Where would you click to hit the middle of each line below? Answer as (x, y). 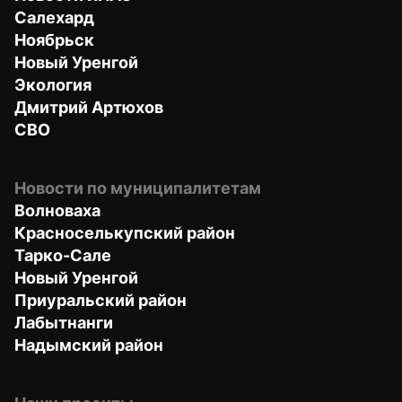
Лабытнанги (64, 322)
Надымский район (89, 345)
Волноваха (57, 210)
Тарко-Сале (63, 255)
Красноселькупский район (125, 232)
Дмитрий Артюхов (89, 107)
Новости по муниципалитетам (138, 188)
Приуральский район (100, 300)
